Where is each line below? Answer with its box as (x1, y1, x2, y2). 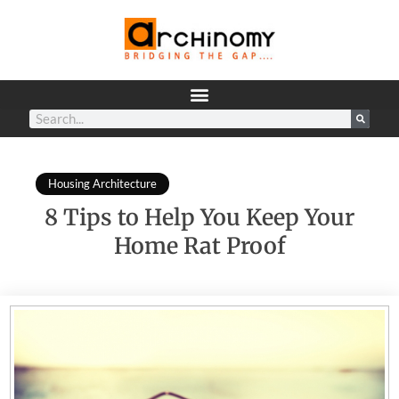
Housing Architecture (48, 175, 157, 191)
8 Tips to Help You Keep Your (45, 202, 354, 232)
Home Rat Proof (113, 231, 286, 260)
